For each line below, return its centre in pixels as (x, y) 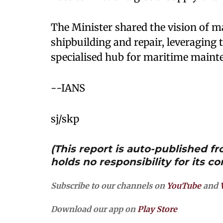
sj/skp (65, 119)
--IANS (68, 88)
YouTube (184, 186)
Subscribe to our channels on (109, 186)
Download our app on (94, 209)
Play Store (157, 209)
